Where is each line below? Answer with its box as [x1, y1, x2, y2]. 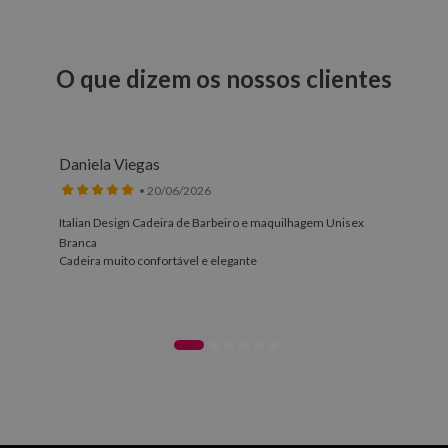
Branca [59, 235, 97, 250]
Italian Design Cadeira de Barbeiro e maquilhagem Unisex [59, 215, 364, 230]
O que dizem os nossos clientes [56, 64, 392, 93]
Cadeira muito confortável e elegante [59, 253, 257, 268]
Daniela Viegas [59, 155, 160, 173]
